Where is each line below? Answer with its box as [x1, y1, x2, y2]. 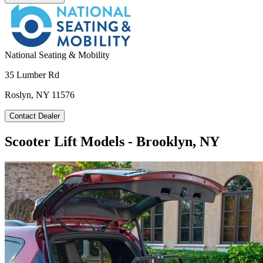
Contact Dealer [9, 111, 60, 120]
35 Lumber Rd [5, 69, 59, 80]
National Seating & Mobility [5, 49, 110, 60]
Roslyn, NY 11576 [5, 89, 75, 100]
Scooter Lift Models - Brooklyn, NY [5, 133, 220, 149]
